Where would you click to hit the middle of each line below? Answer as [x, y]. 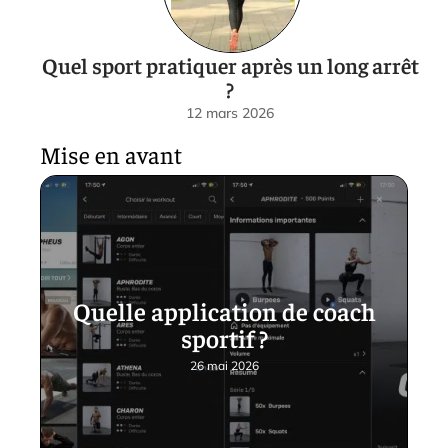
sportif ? [224, 337]
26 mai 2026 [224, 365]
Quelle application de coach [224, 310]
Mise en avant [111, 153]
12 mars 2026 [230, 112]
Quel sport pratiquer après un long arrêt [230, 64]
